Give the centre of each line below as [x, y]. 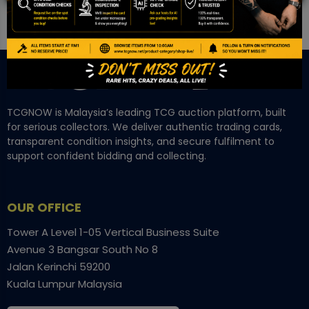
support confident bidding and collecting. [107, 156]
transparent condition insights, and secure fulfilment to [141, 141]
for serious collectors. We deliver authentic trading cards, [144, 127]
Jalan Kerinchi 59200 [59, 266]
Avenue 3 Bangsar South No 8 [82, 249]
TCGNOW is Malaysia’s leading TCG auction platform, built [147, 112]
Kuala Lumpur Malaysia [64, 283]
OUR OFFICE [44, 207]
